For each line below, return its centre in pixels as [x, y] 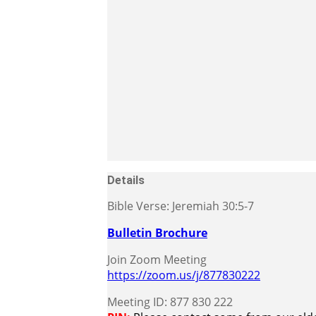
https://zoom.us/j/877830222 [184, 275]
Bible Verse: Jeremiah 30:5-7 [181, 206]
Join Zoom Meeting [157, 259]
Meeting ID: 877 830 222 [170, 302]
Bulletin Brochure [157, 232]
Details [126, 180]
